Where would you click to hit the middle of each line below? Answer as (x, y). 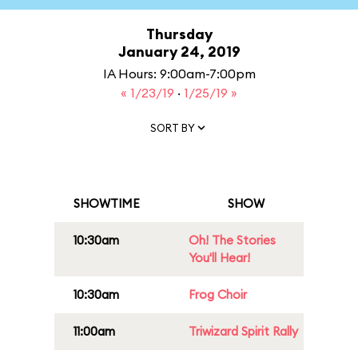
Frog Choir (218, 294)
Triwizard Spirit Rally (243, 331)
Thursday (179, 34)
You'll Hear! (219, 258)
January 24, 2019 (179, 52)
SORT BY (173, 127)
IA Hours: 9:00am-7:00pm (179, 74)
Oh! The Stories (232, 240)
